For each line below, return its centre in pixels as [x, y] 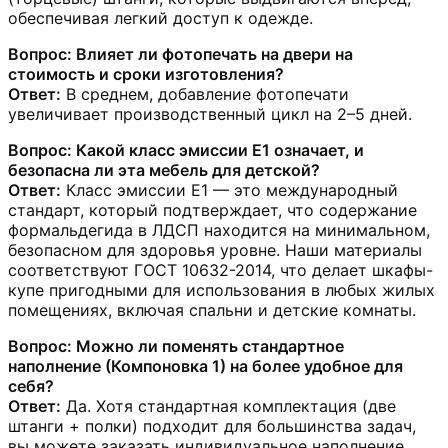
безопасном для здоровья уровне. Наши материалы [215, 250]
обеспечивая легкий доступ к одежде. [160, 18]
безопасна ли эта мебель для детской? [164, 170]
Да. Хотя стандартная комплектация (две [231, 406]
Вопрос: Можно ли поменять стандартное [176, 346]
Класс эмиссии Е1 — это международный [232, 190]
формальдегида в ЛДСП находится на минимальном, [219, 230]
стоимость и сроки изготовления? [146, 74]
